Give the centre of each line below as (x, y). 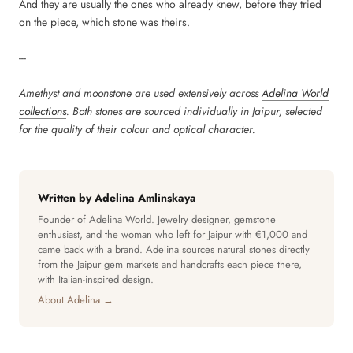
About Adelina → (76, 300)
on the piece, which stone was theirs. (104, 22)
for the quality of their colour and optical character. (137, 130)
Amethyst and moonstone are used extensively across (140, 93)
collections (43, 111)
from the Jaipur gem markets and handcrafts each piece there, (170, 265)
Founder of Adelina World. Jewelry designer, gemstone (157, 220)
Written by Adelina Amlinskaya (117, 198)
